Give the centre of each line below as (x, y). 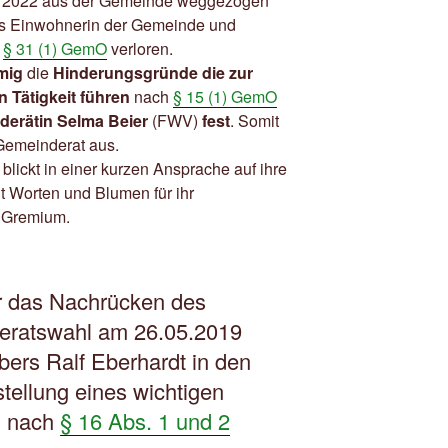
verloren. (140, 48)
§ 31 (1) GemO (55, 48)
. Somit (254, 120)
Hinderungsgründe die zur (153, 72)
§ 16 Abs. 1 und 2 (145, 420)
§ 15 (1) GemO (225, 96)
